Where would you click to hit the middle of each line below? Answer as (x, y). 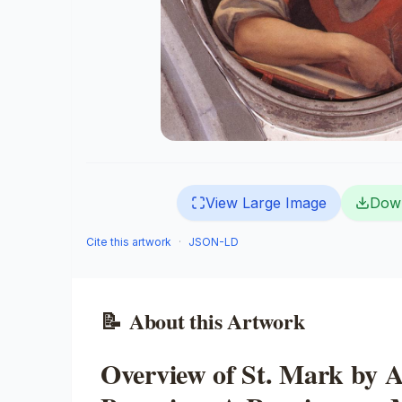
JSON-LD (214, 242)
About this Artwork (217, 321)
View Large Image (266, 203)
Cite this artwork (129, 242)
